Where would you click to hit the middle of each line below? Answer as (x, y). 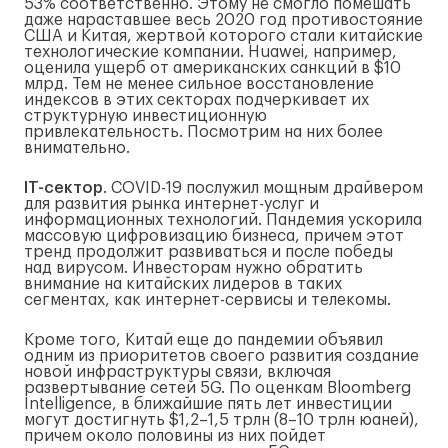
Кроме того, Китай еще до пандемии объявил (203, 340)
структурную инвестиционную (145, 116)
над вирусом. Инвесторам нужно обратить (193, 268)
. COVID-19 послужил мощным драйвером (263, 188)
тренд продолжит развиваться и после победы (208, 252)
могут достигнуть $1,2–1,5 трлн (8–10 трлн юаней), (221, 420)
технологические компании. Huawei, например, (210, 52)
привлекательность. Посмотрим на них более (203, 132)
